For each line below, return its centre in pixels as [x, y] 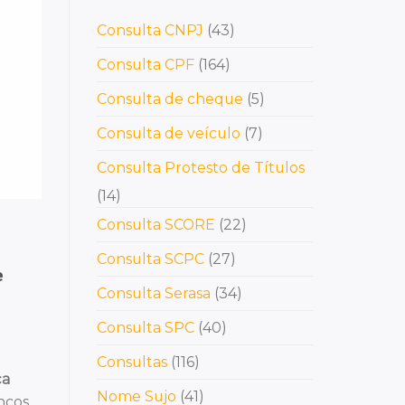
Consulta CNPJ [150, 31]
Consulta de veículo [169, 134]
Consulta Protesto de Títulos [201, 168]
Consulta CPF [146, 65]
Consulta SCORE [156, 225]
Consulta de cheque [170, 99]
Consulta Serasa [154, 294]
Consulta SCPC [151, 259]
